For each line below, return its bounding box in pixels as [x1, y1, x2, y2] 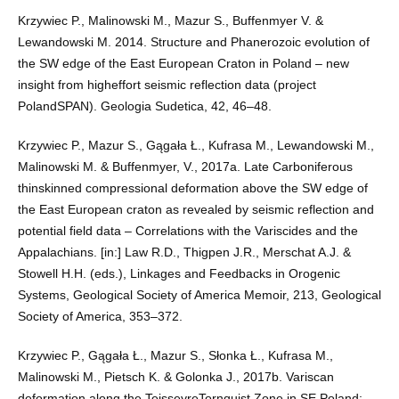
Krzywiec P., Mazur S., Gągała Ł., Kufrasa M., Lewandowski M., [17, 138, 374, 153]
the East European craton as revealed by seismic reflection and [17, 202, 374, 217]
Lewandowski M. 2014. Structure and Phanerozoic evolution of [17, 35, 370, 50]
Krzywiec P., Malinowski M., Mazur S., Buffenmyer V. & [17, 13, 323, 28]
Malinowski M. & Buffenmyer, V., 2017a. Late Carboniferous [17, 159, 353, 175]
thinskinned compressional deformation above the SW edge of [17, 181, 368, 196]
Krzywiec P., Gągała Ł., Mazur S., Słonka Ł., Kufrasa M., [17, 348, 333, 363]
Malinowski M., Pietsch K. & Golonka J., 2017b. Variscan [17, 370, 334, 385]
